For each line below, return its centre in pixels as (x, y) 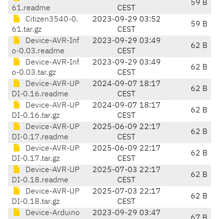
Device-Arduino (52, 213)
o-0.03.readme (38, 52)
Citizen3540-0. (51, 20)
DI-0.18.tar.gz (36, 202)
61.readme (31, 9)
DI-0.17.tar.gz (36, 159)
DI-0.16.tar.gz (36, 116)
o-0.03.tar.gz (34, 73)
